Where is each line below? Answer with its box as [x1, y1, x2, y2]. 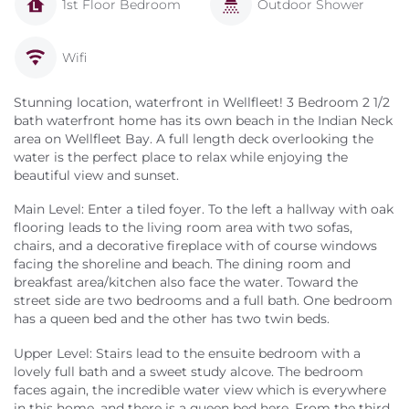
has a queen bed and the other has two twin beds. [14, 310, 330, 328]
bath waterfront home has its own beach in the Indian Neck [14, 111, 393, 129]
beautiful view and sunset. [14, 166, 179, 184]
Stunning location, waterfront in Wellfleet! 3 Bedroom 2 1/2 [14, 93, 390, 110]
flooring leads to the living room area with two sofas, [14, 219, 352, 236]
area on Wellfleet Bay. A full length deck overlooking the [14, 130, 373, 147]
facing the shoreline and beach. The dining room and [14, 256, 351, 273]
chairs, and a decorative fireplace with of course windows [14, 237, 377, 255]
